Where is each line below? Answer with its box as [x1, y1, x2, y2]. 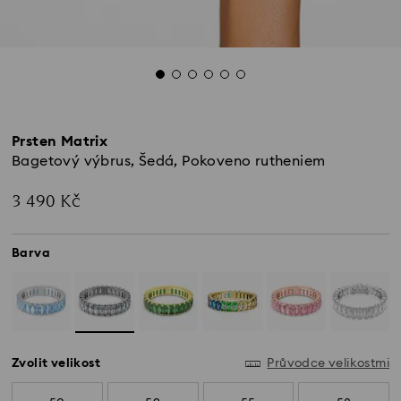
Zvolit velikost [12, 357, 100, 371]
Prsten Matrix [12, 134, 108, 149]
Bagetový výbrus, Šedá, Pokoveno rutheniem [12, 154, 326, 168]
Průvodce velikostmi [267, 357, 389, 371]
